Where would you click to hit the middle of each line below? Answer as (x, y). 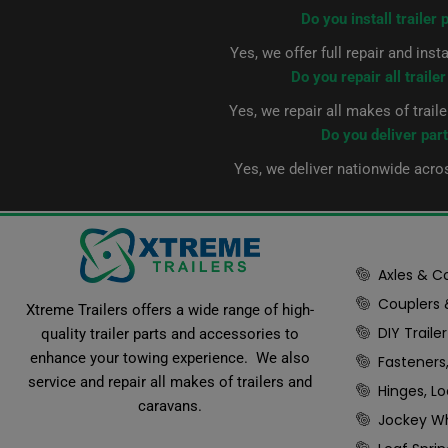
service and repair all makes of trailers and (170, 382)
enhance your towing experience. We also (170, 358)
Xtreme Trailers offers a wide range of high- (170, 310)
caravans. (170, 406)
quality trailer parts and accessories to (170, 334)
